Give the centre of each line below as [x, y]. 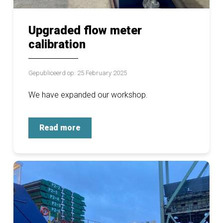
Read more [60, 128]
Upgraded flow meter [85, 31]
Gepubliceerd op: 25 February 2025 [78, 73]
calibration [57, 45]
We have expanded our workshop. [88, 95]
